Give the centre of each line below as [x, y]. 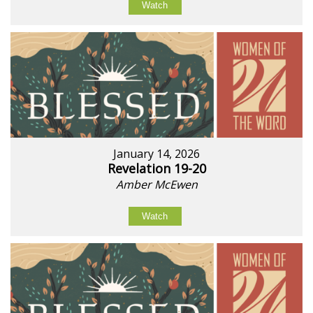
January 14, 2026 [156, 154]
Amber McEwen [156, 185]
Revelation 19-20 [156, 169]
